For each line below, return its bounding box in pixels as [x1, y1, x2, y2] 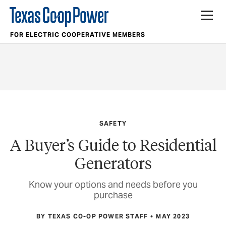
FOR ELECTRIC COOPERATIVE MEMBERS [10, 31, 145, 38]
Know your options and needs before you [28, 178, 198, 190]
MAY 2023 [156, 212, 190, 220]
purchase [93, 189, 133, 201]
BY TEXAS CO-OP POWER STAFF [36, 212, 148, 220]
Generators [74, 152, 152, 174]
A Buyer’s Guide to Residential [10, 134, 216, 155]
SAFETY [99, 119, 127, 127]
